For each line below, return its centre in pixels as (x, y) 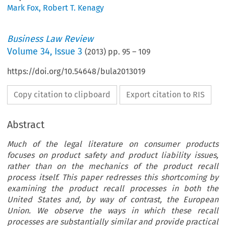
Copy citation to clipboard (62, 95)
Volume (24, 52)
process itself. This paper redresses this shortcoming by (113, 178)
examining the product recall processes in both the (113, 189)
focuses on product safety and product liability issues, (113, 155)
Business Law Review (50, 39)
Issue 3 (69, 52)
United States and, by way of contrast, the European (113, 200)
